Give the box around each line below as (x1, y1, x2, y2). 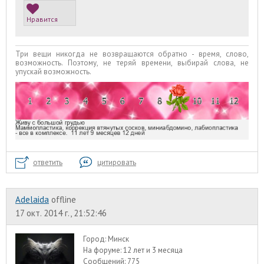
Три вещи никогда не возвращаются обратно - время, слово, (15, 49, 249, 60)
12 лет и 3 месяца (123, 245, 183, 256)
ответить (33, 157, 62, 168)
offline (51, 194, 76, 206)
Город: (83, 234, 108, 245)
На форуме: (83, 245, 124, 256)
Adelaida (15, 194, 49, 206)
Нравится (26, 14, 58, 24)
